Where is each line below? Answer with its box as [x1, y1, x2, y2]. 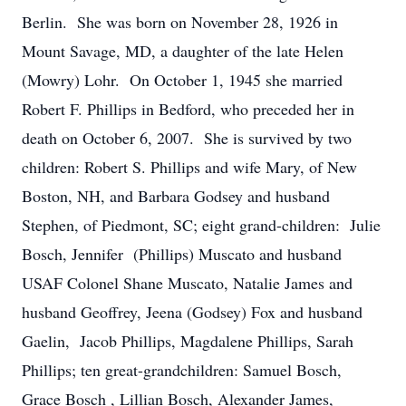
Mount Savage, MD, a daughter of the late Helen [22, 40, 343, 62]
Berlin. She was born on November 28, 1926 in [22, 11, 338, 33]
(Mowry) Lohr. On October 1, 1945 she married [22, 69, 343, 91]
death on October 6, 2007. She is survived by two [22, 127, 352, 149]
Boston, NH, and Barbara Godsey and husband [22, 185, 330, 207]
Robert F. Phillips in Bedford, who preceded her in [22, 98, 354, 120]
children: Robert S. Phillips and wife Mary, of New [22, 156, 357, 178]
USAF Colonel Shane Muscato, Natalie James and [22, 272, 353, 294]
